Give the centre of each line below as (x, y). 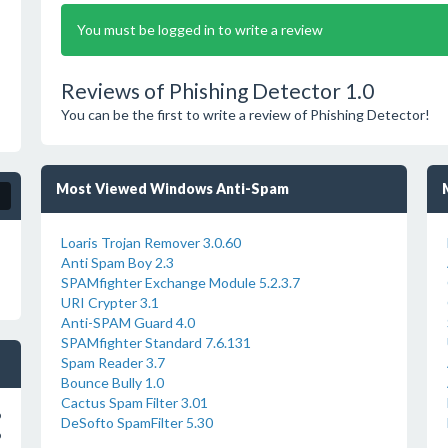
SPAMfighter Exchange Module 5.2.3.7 (180, 282)
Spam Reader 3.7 (112, 362)
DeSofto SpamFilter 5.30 (136, 422)
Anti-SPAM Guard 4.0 (127, 322)
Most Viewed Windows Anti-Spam (172, 188)
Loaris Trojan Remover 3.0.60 (150, 242)
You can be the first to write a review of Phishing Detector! (245, 114)
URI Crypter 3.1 (109, 302)
